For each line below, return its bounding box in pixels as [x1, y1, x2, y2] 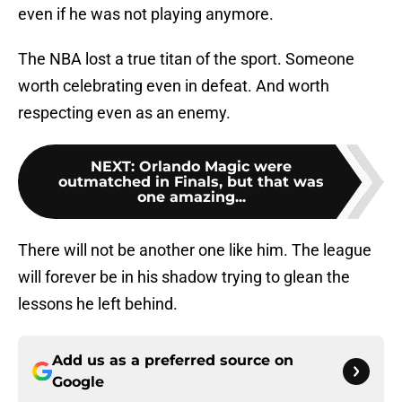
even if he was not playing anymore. [18, 4, 274, 24]
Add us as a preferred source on [52, 352, 293, 370]
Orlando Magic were [139, 158, 292, 176]
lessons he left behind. [18, 294, 178, 314]
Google [52, 373, 104, 391]
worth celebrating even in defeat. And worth [18, 76, 329, 96]
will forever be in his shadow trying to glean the [18, 267, 350, 287]
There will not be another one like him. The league [18, 240, 371, 260]
